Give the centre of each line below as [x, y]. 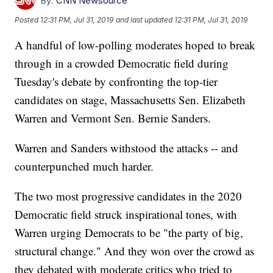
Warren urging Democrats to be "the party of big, [129, 233]
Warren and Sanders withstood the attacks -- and [127, 148]
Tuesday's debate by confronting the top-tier [116, 82]
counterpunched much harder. [84, 166]
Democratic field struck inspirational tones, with [126, 214]
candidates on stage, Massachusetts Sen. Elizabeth [130, 100]
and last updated [144, 19]
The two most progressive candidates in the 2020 [129, 196]
